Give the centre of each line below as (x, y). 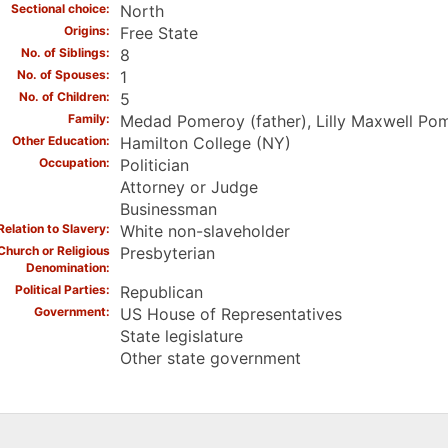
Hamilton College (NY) (205, 143)
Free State (158, 33)
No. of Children (62, 97)
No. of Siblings (63, 53)
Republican (161, 292)
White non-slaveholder (204, 231)
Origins (84, 31)
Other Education (58, 141)
